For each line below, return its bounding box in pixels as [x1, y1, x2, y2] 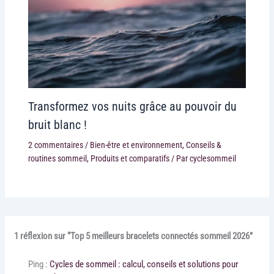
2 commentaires [28, 140, 83, 150]
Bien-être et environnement [89, 140, 182, 150]
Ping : [28, 259, 50, 270]
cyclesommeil [189, 154, 236, 164]
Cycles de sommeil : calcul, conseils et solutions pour [49, 259, 239, 270]
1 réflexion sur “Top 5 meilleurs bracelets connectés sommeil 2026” [14, 231, 253, 242]
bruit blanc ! [28, 117, 87, 133]
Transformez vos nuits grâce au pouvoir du [28, 99, 237, 114]
